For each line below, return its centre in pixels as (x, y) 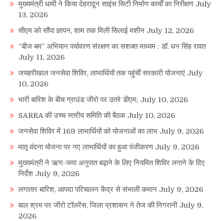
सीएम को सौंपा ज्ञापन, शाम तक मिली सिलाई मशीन (81, 30)
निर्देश (26, 173)
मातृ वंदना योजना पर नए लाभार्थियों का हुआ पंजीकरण (86, 147)
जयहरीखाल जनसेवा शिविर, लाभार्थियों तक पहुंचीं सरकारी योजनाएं (102, 73)
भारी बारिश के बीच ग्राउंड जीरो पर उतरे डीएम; (78, 99)
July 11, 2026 (41, 57)
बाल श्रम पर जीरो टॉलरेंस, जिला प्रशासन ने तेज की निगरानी (98, 205)
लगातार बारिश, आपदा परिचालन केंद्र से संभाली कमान (88, 189)
